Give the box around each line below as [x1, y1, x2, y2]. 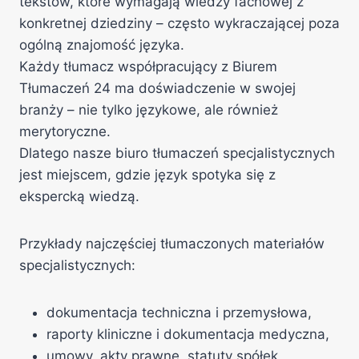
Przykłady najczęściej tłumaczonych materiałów [19, 236, 325, 252]
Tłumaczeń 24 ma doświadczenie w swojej [19, 80, 296, 96]
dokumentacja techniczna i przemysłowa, [46, 305, 312, 321]
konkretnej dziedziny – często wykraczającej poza [19, 15, 340, 31]
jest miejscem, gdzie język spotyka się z [19, 167, 276, 183]
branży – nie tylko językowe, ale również [19, 102, 278, 118]
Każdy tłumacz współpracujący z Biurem [19, 58, 277, 75]
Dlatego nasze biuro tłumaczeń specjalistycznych [19, 145, 335, 161]
